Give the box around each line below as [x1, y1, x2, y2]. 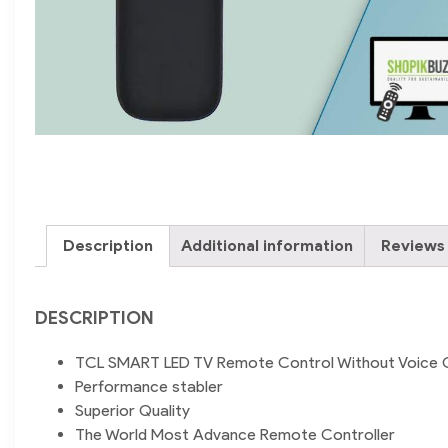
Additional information [181, 236, 353, 256]
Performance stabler [75, 377, 223, 397]
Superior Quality [75, 401, 190, 421]
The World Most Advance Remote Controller [75, 425, 395, 445]
